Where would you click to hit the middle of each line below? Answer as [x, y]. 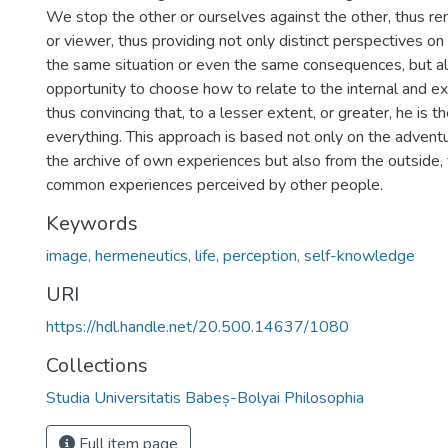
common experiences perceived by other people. [214, 185]
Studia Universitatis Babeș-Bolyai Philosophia [205, 398]
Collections [97, 365]
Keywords [92, 223]
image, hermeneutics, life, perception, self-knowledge [230, 256]
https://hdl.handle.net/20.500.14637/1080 [197, 327]
